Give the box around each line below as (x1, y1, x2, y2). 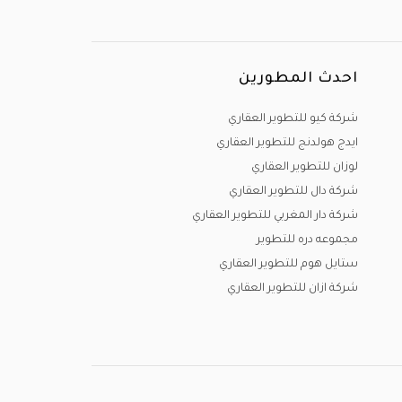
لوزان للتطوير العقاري (251, 162, 358, 174)
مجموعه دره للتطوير (257, 234, 358, 247)
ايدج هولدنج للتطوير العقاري (216, 137, 358, 150)
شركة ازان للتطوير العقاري (227, 283, 358, 295)
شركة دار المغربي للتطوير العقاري (192, 210, 358, 223)
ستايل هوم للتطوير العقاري (219, 258, 358, 271)
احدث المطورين (239, 71, 358, 87)
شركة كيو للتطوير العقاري (228, 113, 358, 126)
